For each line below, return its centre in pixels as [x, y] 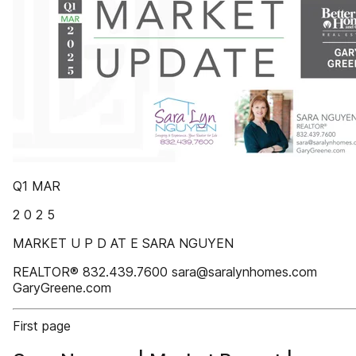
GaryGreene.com [62, 288]
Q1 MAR [37, 186]
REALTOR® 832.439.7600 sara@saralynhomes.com [165, 272]
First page [42, 326]
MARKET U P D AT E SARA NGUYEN [123, 243]
